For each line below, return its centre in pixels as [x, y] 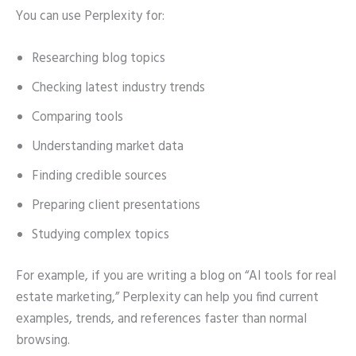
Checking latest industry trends [118, 89]
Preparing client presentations [116, 206]
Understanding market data [108, 147]
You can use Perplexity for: [90, 16]
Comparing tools [77, 118]
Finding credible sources [99, 177]
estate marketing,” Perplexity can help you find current [167, 298]
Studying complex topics [101, 236]
